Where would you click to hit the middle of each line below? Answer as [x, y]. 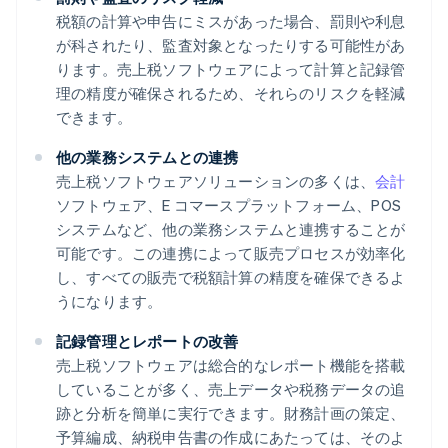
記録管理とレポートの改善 [147, 341]
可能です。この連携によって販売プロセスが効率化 [231, 253]
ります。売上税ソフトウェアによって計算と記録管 [231, 69]
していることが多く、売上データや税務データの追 [231, 389]
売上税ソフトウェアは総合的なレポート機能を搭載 [231, 365]
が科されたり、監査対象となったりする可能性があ [231, 45]
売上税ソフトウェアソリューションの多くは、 [216, 181]
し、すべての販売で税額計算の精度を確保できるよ [231, 277]
